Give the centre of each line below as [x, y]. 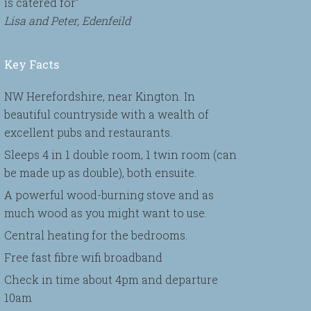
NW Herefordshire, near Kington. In [100, 96]
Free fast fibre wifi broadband [83, 257]
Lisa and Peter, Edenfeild [67, 20]
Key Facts [32, 64]
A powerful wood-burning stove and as [109, 195]
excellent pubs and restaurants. [88, 132]
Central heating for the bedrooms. [96, 235]
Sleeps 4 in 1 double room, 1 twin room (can [120, 154]
